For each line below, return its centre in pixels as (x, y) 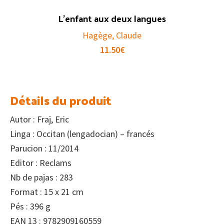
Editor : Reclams (41, 163)
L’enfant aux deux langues (112, 18)
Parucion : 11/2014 (44, 148)
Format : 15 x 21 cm (47, 192)
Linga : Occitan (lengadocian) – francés (82, 134)
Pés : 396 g (30, 206)
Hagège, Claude (112, 35)
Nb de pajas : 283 (41, 177)
